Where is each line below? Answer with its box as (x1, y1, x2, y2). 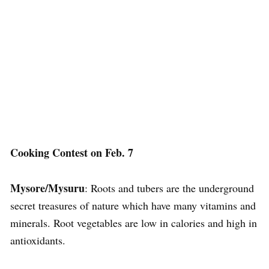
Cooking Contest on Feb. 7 (10, 145, 133, 160)
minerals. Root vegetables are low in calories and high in (10, 216, 257, 230)
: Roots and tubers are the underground (85, 181, 254, 195)
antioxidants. (10, 233, 65, 247)
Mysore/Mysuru (10, 180, 85, 196)
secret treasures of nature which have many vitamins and (10, 198, 256, 213)
